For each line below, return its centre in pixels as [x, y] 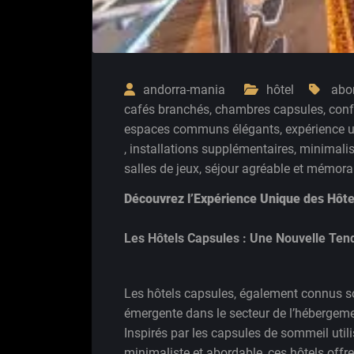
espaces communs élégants [202, 129]
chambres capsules [269, 109]
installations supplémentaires [212, 149]
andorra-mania [184, 89]
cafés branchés [167, 109]
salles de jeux [162, 168]
